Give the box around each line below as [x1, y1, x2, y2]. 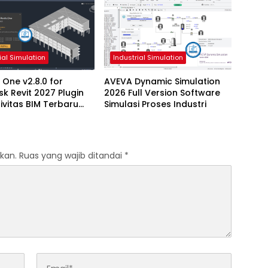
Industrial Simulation [112, 53, 183, 63]
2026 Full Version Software [103, 87, 220, 99]
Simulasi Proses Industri [103, 98, 206, 111]
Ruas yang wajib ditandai [19, 150, 124, 162]
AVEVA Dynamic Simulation [103, 75, 220, 88]
